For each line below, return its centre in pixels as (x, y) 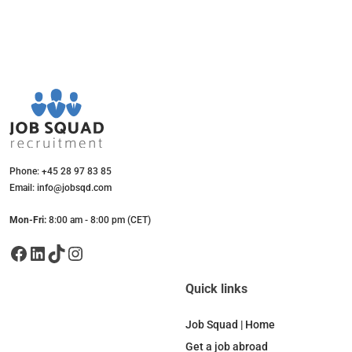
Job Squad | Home (230, 325)
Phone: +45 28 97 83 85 (60, 172)
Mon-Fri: (28, 220)
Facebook (14, 253)
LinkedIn (33, 253)
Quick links (216, 289)
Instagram (73, 253)
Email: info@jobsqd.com (60, 188)
